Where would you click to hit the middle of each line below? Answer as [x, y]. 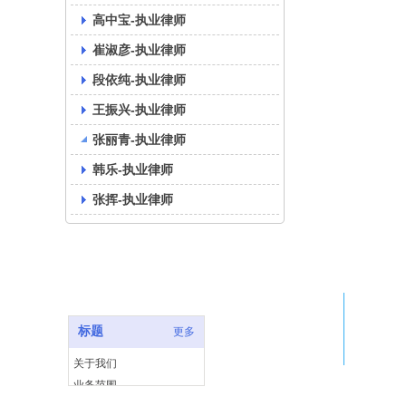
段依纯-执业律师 [139, 80]
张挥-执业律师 [133, 199]
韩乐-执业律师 [133, 169]
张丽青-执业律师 [139, 140]
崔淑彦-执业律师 [139, 50]
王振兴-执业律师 [139, 110]
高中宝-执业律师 [139, 20]
